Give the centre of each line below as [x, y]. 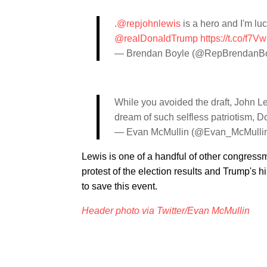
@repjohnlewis [149, 24]
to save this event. [119, 186]
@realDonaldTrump [156, 38]
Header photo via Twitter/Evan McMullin [166, 211]
